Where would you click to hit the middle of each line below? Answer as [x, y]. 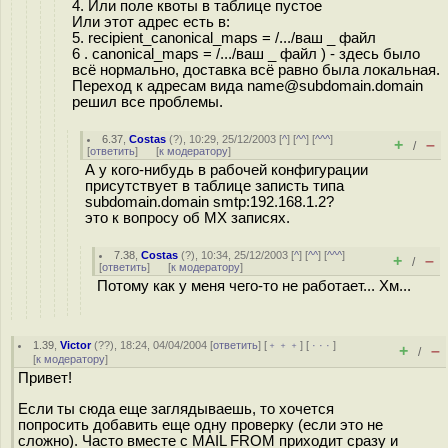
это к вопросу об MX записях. [187, 218]
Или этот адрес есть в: [151, 22]
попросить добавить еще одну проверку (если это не [200, 424]
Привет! [45, 378]
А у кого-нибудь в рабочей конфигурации [226, 170]
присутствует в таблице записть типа [214, 186]
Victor [76, 345]
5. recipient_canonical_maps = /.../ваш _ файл [224, 38]
